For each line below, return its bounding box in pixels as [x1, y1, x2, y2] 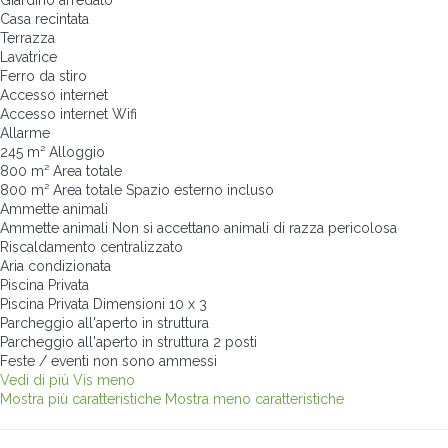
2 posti [213, 333, 257, 350]
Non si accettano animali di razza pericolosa [112, 219, 397, 236]
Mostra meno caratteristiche [165, 390, 344, 407]
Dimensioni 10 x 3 [93, 295, 207, 312]
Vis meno [73, 371, 135, 388]
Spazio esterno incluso [126, 181, 274, 198]
